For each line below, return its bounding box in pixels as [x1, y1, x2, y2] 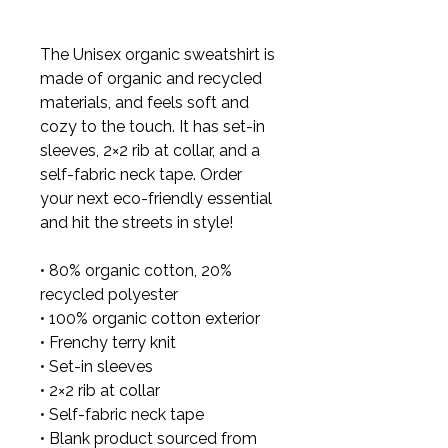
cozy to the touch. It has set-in [40, 117, 269, 137]
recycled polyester [40, 285, 178, 305]
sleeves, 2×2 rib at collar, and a [40, 141, 264, 161]
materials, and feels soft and [40, 93, 253, 113]
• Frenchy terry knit [40, 333, 180, 353]
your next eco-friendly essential [40, 189, 276, 209]
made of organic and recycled [40, 69, 266, 89]
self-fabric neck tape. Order [40, 165, 246, 185]
